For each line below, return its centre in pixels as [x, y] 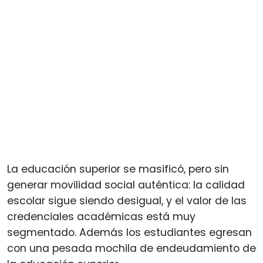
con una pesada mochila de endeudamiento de [131, 248]
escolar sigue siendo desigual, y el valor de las [127, 200]
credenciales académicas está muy [101, 216]
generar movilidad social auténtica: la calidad [126, 185]
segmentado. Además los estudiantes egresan [129, 232]
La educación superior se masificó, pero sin [118, 169]
